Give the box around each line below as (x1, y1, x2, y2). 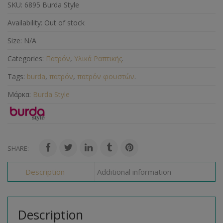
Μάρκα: (7, 90, 33, 99)
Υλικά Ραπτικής (74, 54, 122, 63)
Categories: (7, 54, 44, 63)
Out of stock (44, 18, 85, 27)
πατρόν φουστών (77, 72, 134, 81)
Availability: (7, 18, 42, 27)
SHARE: (7, 144, 29, 153)
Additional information (97, 167, 171, 177)
